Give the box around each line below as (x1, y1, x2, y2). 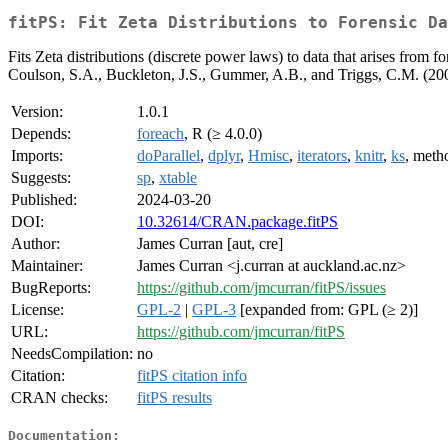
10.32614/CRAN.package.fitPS (137, 213, 338, 231)
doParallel (137, 147, 200, 165)
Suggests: (11, 169, 71, 187)
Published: (11, 191, 77, 209)
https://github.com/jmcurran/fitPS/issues (137, 279, 386, 297)
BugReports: (11, 279, 91, 297)
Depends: (11, 125, 71, 143)
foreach (137, 125, 184, 143)
